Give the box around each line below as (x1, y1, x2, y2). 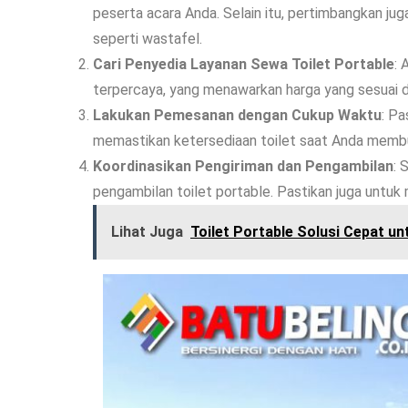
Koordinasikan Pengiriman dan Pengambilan (93, 158, 393, 176)
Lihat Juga (111, 223, 183, 241)
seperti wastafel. (93, 30, 202, 48)
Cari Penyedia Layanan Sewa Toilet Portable (93, 56, 394, 74)
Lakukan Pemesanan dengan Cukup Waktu (93, 107, 382, 125)
